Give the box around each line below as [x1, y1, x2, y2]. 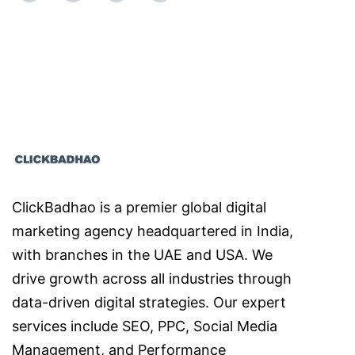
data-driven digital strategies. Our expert [12, 294, 286, 311]
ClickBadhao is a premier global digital [12, 199, 266, 216]
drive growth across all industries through [12, 270, 292, 288]
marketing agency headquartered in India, [12, 223, 293, 240]
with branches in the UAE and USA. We [12, 246, 273, 264]
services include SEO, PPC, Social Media [12, 318, 277, 335]
